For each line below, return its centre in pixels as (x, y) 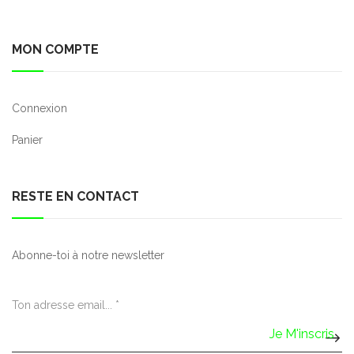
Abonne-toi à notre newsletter (88, 255)
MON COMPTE (55, 49)
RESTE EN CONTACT (75, 196)
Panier (27, 140)
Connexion (40, 108)
